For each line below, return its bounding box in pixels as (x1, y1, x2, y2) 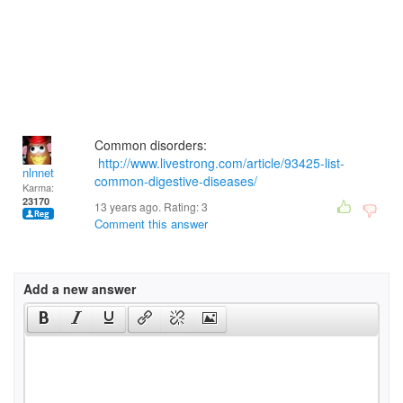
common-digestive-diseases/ (94, 172, 257, 190)
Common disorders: (94, 136, 207, 154)
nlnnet (22, 164, 54, 181)
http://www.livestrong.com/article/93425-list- (98, 154, 345, 172)
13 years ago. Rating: (94, 199, 201, 214)
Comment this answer (94, 215, 208, 232)
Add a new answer (23, 280, 136, 298)
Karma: (22, 180, 54, 194)
